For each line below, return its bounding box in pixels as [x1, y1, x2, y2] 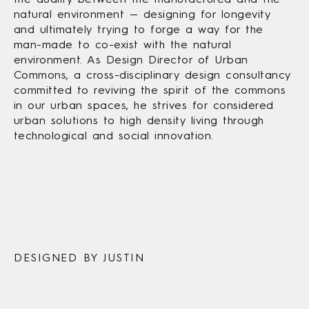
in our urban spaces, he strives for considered [14, 99, 274, 112]
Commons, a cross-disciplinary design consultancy [14, 68, 291, 82]
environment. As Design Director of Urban [14, 53, 248, 67]
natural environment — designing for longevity [14, 8, 271, 21]
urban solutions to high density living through [14, 114, 264, 128]
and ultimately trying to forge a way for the [14, 23, 263, 37]
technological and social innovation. [14, 129, 214, 143]
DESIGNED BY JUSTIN [14, 251, 145, 265]
